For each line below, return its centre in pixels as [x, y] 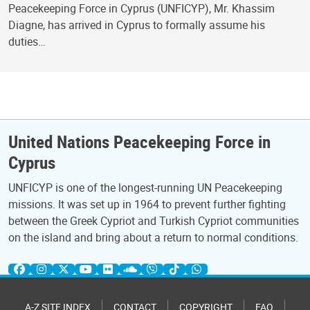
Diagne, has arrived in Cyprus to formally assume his [137, 25]
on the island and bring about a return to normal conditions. [153, 237]
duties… [27, 42]
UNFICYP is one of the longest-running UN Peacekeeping [145, 188]
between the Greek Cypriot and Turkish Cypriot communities [154, 221]
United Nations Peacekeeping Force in [139, 141]
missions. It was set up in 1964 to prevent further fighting [147, 204]
